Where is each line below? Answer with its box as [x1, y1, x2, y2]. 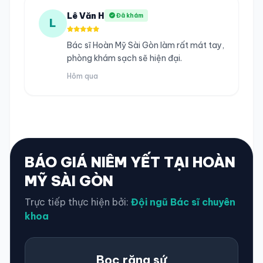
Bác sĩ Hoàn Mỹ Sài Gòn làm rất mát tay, [67, 40, 224, 50]
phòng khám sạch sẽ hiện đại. [67, 53, 182, 63]
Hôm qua [67, 72, 98, 80]
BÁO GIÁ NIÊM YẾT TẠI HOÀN [25, 153, 235, 171]
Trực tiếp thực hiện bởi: [25, 196, 131, 208]
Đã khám [115, 12, 143, 19]
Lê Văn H [67, 10, 104, 21]
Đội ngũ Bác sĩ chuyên [131, 196, 235, 208]
